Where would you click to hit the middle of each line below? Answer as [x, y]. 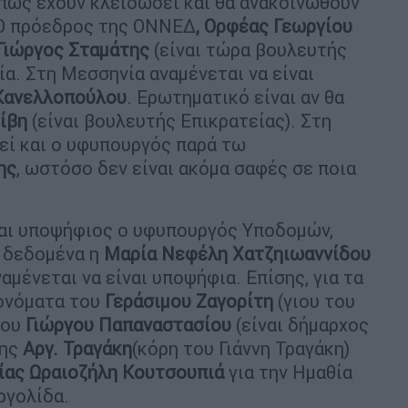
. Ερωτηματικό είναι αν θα [235, 97]
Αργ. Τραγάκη [75, 348]
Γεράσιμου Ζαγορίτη [187, 301]
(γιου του [314, 301]
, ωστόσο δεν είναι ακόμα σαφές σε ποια [186, 168]
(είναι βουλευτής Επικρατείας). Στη [179, 120]
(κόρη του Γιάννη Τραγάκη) [241, 348]
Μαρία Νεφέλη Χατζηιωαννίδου [237, 253]
